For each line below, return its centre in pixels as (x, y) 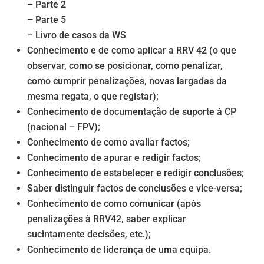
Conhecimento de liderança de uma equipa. (119, 249)
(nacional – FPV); (64, 127)
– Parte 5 (47, 19)
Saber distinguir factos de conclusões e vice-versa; (135, 188)
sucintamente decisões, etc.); (89, 234)
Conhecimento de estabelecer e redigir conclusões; (136, 173)
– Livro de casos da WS (77, 35)
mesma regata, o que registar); (93, 96)
